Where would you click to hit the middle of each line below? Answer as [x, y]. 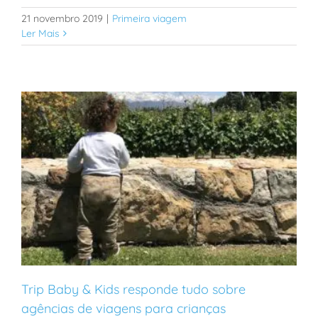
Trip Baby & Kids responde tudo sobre [133, 289]
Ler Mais [40, 33]
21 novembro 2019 [62, 18]
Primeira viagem [149, 18]
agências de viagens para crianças [124, 308]
